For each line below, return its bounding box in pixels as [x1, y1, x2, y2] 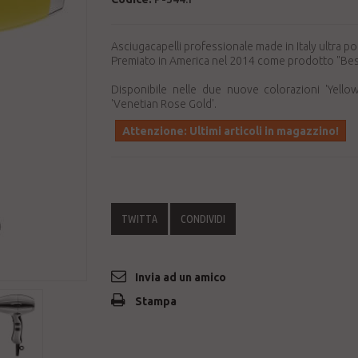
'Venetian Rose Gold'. [111, 97, 217, 110]
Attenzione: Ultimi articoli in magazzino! [122, 125, 339, 137]
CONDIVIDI [181, 213, 225, 225]
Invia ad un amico [135, 271, 226, 284]
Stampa [135, 295, 177, 308]
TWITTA [121, 213, 157, 225]
